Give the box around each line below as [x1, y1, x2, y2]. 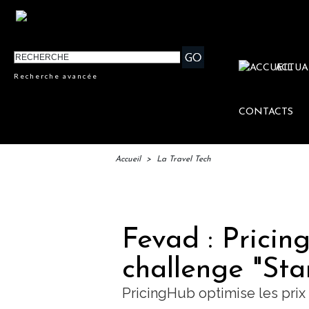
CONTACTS [239, 107, 294, 118]
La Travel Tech [157, 155, 211, 164]
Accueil [115, 155, 141, 164]
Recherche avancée [14, 72, 99, 81]
